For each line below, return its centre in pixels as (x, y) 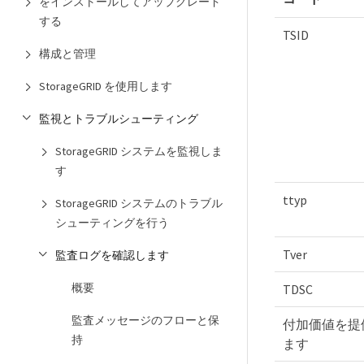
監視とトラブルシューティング (119, 119)
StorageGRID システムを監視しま (139, 151)
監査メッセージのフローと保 (145, 320)
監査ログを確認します (112, 255)
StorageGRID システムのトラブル (139, 203)
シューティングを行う (112, 223)
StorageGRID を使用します (106, 86)
